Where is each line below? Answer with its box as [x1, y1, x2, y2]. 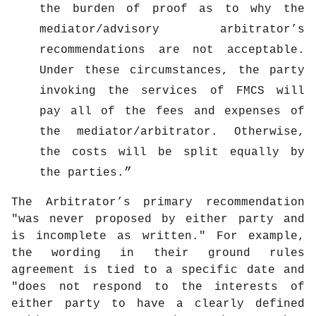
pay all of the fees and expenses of [39, 104, 305, 118]
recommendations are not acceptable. [39, 43, 305, 56]
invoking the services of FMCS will [39, 84, 305, 97]
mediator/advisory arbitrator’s [39, 23, 305, 36]
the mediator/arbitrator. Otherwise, [39, 125, 305, 138]
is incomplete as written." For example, [11, 229, 305, 243]
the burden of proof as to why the [39, 2, 305, 16]
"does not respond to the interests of [11, 280, 305, 293]
